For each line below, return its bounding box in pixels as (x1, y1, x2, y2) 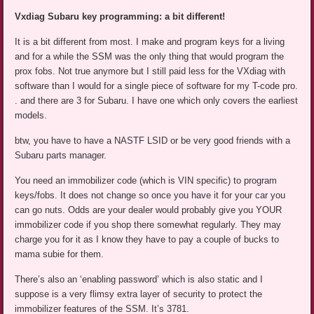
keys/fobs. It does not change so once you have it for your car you (15, 189, 286, 200)
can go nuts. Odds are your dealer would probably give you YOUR (15, 204, 282, 215)
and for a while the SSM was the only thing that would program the (15, 50, 285, 62)
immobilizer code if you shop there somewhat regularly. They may (15, 219, 282, 230)
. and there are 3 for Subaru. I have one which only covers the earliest (15, 95, 299, 106)
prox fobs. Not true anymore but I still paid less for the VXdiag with (15, 65, 286, 76)
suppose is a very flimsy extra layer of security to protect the (15, 288, 263, 299)
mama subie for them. (15, 248, 104, 259)
